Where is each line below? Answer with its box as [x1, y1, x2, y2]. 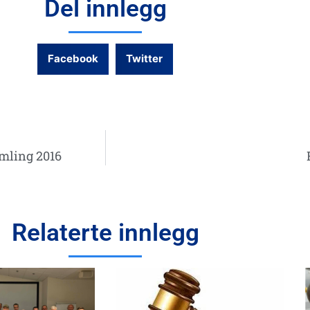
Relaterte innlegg [11, 218, 199, 247]
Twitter [126, 52, 163, 66]
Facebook [48, 52, 98, 66]
